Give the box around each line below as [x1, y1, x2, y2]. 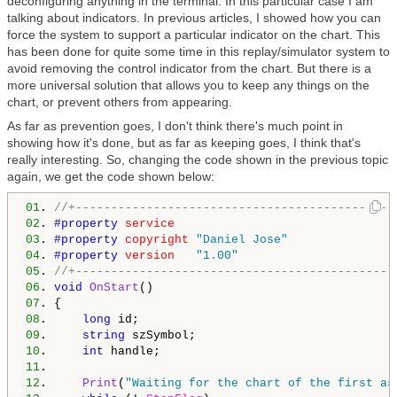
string [82, 329, 125, 342]
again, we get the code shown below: [7, 169, 218, 183]
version [125, 249, 175, 262]
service [125, 217, 175, 230]
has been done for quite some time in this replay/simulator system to [7, 44, 390, 58]
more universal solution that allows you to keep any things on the [7, 78, 370, 92]
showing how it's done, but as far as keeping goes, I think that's [7, 136, 361, 150]
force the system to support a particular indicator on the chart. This [7, 27, 380, 42]
